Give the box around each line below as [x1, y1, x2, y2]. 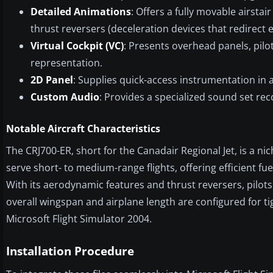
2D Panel [30, 73, 73, 87]
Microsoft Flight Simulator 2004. [6, 211, 152, 225]
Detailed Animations [30, 4, 131, 18]
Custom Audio [30, 90, 99, 104]
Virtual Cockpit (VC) [30, 38, 124, 52]
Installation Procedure [6, 243, 134, 259]
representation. [30, 55, 102, 69]
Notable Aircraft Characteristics [6, 121, 160, 135]
